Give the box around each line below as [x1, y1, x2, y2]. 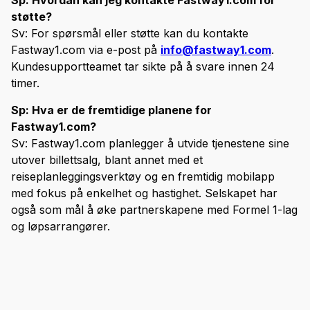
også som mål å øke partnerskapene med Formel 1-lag [11, 203, 298, 217]
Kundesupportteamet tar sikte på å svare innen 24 [11, 60, 275, 74]
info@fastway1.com [161, 43, 271, 57]
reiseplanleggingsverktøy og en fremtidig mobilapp [11, 170, 275, 184]
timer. [11, 76, 39, 91]
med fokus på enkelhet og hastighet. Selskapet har [11, 186, 277, 201]
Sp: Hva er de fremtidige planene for [11, 103, 212, 118]
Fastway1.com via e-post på [11, 43, 161, 57]
